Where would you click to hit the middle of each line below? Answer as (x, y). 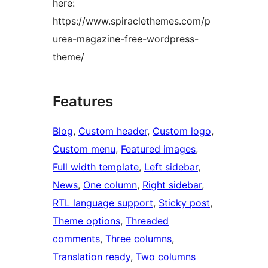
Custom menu (84, 149)
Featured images (158, 149)
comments (76, 239)
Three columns (138, 239)
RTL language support (103, 203)
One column (110, 185)
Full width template (96, 167)
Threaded (147, 221)
